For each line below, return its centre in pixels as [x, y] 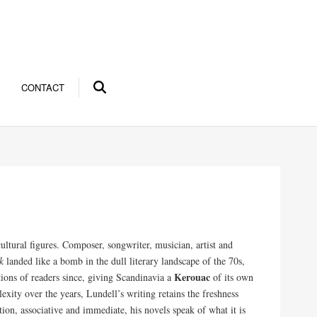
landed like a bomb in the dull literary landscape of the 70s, [125, 261]
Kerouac [192, 277]
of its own [232, 277]
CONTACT [42, 87]
